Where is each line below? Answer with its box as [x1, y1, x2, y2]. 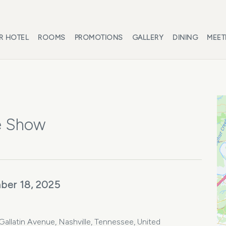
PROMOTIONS [74, 33, 123, 42]
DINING [173, 33, 198, 42]
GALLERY [132, 33, 163, 42]
